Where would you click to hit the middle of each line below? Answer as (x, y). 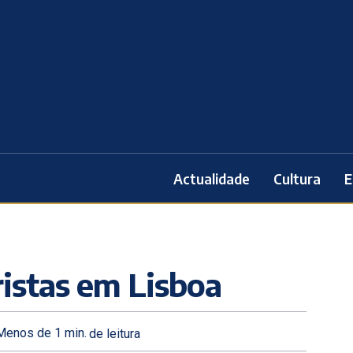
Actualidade (212, 179)
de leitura (115, 333)
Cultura (297, 179)
